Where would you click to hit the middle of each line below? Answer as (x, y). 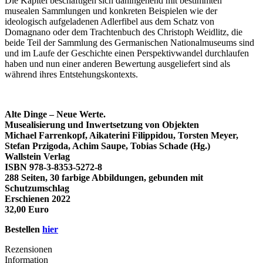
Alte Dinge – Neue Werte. (55, 114)
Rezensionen (28, 249)
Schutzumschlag (37, 188)
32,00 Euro (27, 209)
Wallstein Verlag (37, 156)
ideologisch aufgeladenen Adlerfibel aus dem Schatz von (109, 21)
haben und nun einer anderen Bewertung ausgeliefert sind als (117, 63)
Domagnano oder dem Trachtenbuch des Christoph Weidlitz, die (124, 32)
